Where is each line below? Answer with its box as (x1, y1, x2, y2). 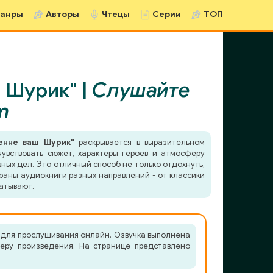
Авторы (46, 9, 79, 19)
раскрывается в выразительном (74, 137, 205, 147)
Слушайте (92, 77, 190, 102)
